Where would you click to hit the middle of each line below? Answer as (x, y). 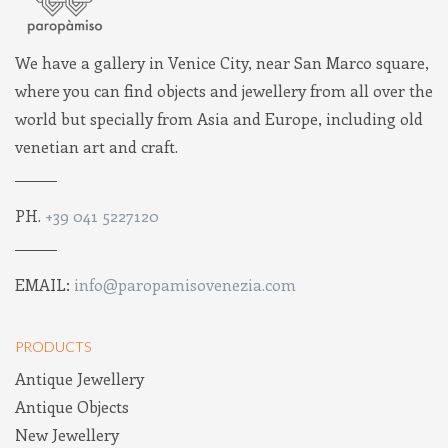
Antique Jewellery (79, 378)
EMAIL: (44, 284)
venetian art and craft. (96, 146)
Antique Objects (72, 406)
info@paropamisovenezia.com (185, 284)
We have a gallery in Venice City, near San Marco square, (222, 62)
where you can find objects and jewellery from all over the (224, 90)
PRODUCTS (53, 346)
